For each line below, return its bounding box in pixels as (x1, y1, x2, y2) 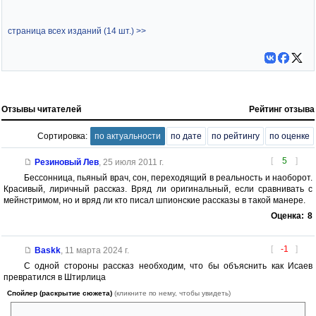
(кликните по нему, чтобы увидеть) (114, 288, 231, 297)
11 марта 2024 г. (64, 245, 129, 255)
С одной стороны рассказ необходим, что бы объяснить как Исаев (23, 260, 312, 271)
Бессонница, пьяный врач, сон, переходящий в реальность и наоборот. (23, 172, 312, 183)
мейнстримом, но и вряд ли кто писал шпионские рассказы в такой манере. (4, 195, 305, 205)
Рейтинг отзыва (249, 104, 315, 114)
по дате (171, 130, 202, 141)
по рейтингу (212, 130, 260, 141)
